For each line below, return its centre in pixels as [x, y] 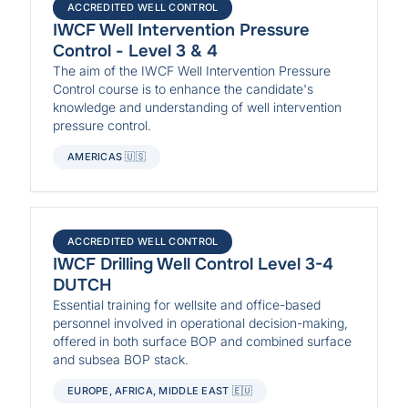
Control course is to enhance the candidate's [184, 88]
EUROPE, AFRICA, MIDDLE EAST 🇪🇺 [160, 391]
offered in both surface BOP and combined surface [203, 341]
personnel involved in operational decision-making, [201, 322]
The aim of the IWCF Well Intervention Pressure [192, 70]
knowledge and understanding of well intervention [198, 107]
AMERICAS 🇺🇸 [107, 156]
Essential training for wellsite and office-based [187, 304]
